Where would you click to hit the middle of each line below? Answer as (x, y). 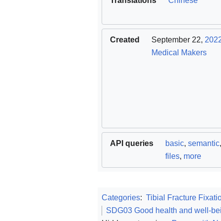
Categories (121, 197)
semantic (204, 143)
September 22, (178, 39)
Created (125, 39)
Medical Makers (179, 52)
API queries (132, 143)
